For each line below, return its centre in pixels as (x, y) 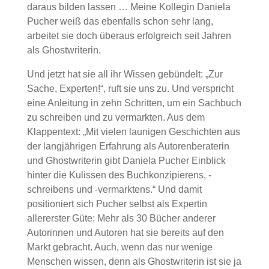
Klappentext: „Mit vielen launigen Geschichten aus (133, 132)
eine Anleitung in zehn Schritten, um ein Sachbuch (134, 103)
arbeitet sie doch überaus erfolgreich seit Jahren (129, 36)
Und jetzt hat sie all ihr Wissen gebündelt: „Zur (125, 74)
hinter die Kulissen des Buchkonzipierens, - (119, 175)
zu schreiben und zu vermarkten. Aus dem (116, 117)
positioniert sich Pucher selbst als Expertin (117, 204)
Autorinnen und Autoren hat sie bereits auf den (125, 233)
